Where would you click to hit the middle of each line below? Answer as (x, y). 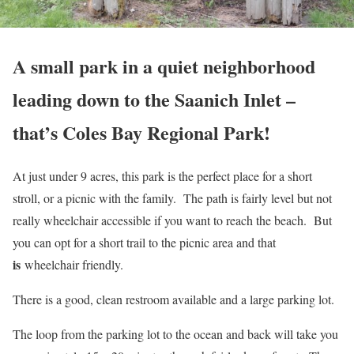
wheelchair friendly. (74, 264)
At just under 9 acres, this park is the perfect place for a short (162, 175)
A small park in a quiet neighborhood (164, 66)
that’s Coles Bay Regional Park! (141, 132)
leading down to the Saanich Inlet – (154, 99)
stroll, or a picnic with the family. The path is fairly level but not (172, 198)
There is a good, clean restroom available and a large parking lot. (173, 299)
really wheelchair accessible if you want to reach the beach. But (172, 220)
